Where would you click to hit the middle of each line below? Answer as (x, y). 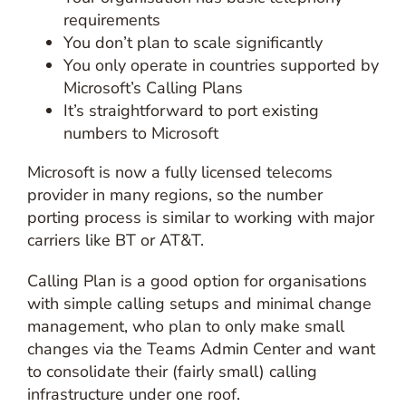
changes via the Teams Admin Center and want (201, 349)
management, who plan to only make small (185, 326)
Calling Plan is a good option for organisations (197, 281)
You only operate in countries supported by (221, 65)
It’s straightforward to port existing (191, 111)
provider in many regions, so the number (174, 195)
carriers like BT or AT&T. (115, 240)
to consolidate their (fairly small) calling (172, 372)
